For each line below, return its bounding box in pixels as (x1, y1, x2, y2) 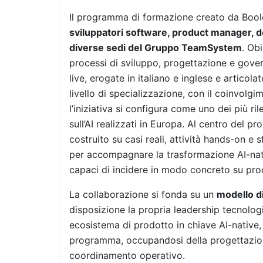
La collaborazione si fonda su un (69, 188, 217, 201)
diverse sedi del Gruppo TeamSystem (69, 42, 242, 54)
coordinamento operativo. (69, 249, 185, 262)
